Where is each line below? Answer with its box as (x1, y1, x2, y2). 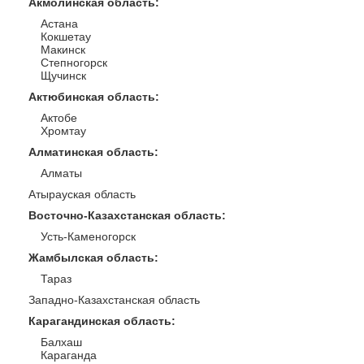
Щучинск (41, 69, 86, 82)
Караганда (41, 349, 97, 362)
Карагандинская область (28, 314, 171, 327)
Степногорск (41, 56, 107, 69)
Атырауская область (28, 188, 136, 201)
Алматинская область (28, 145, 154, 158)
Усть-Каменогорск (41, 230, 136, 243)
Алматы (41, 167, 82, 180)
